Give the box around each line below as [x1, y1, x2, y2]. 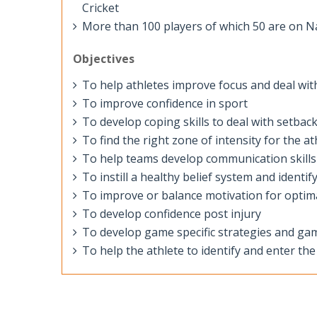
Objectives [73, 51, 134, 67]
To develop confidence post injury [82, 206, 261, 221]
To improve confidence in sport [82, 96, 248, 111]
